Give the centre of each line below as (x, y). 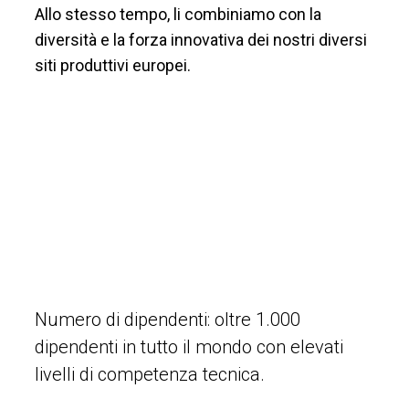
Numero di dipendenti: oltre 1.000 (168, 320)
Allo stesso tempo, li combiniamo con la (178, 14)
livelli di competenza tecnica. (150, 375)
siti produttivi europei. (113, 65)
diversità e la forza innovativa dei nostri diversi (201, 39)
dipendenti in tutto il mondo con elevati (189, 347)
